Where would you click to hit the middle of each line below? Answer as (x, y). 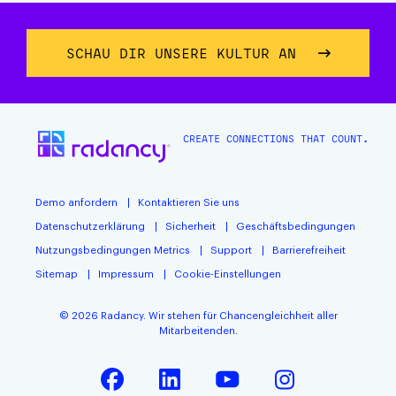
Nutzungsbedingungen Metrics (113, 251)
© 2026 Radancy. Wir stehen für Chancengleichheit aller (198, 316)
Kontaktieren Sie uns (189, 203)
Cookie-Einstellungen (228, 274)
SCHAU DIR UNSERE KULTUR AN (185, 53)
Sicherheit (190, 227)
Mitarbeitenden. (198, 331)
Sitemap (57, 274)
